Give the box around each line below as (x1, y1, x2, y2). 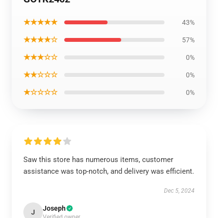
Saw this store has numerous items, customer (23, 155, 173, 164)
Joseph (43, 204, 66, 212)
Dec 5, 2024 (164, 187, 195, 194)
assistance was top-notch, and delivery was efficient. (23, 167, 194, 176)
